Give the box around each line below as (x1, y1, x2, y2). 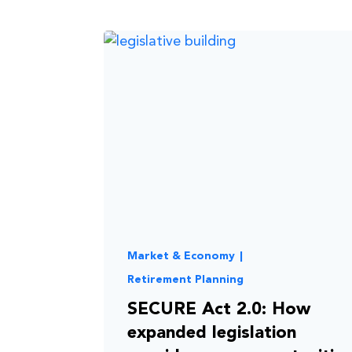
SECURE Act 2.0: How (127, 301, 310, 318)
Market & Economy (127, 251, 235, 262)
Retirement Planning (127, 274, 244, 285)
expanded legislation (127, 324, 296, 342)
